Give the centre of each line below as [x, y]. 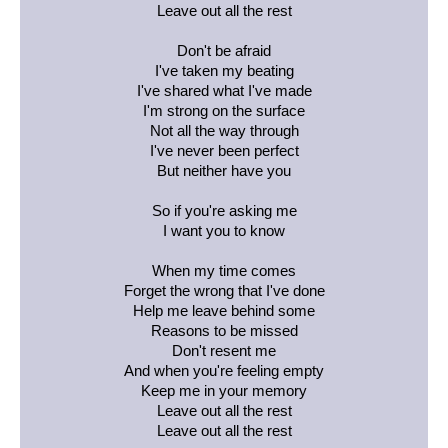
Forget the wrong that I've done [224, 290]
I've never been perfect [224, 150]
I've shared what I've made [224, 90]
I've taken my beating [224, 70]
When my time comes [224, 270]
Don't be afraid [224, 50]
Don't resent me [224, 350]
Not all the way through [224, 130]
